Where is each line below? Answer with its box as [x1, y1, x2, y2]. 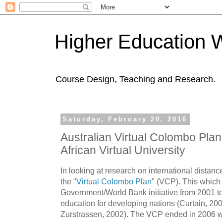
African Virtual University [60, 144, 185, 157]
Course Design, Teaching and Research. [55, 74, 216, 84]
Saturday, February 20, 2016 [62, 115, 188, 123]
